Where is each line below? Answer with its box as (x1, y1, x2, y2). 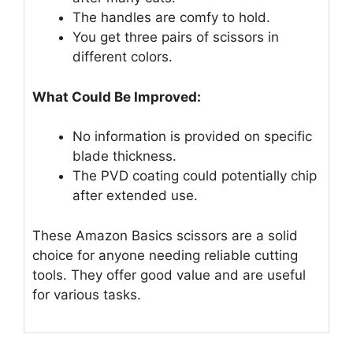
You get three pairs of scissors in (72, 29, 279, 46)
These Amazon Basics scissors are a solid (32, 227, 298, 243)
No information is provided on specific (72, 128, 312, 145)
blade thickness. (72, 148, 176, 165)
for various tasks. (32, 286, 141, 303)
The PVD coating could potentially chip (72, 168, 317, 184)
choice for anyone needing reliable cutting (32, 247, 298, 263)
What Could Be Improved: (32, 88, 201, 105)
